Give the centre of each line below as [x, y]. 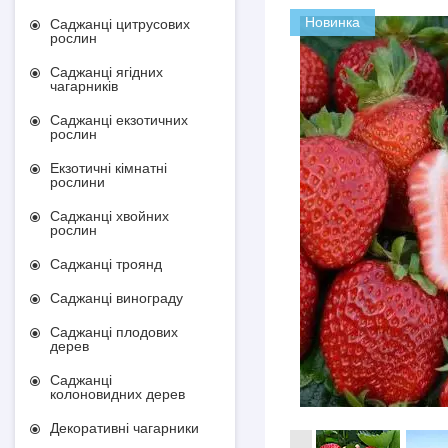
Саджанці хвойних [109, 216]
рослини [77, 182]
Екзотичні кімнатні [108, 168]
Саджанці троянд [106, 264]
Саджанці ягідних [106, 72]
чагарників [84, 86]
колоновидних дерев [117, 394]
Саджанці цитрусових [120, 24]
